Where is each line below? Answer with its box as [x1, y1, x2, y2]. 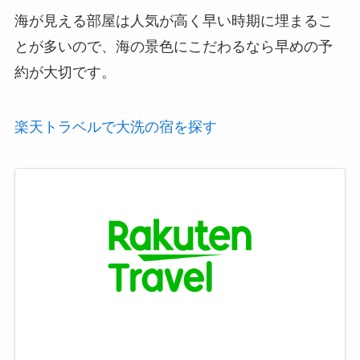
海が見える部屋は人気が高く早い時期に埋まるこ [14, 12, 333, 29]
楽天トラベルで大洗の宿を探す [14, 118, 217, 135]
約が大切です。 [14, 63, 116, 80]
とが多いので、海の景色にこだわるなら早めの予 [14, 38, 333, 55]
